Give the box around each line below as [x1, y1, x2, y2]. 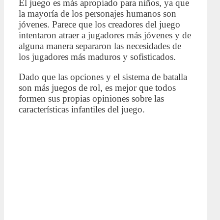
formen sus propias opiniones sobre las [19, 93, 164, 104]
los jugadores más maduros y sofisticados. [19, 52, 176, 62]
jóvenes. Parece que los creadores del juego [19, 19, 180, 30]
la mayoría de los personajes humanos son [19, 8, 176, 19]
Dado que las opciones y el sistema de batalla [19, 72, 187, 82]
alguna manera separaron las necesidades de [19, 41, 181, 52]
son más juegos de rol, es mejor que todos [19, 82, 176, 93]
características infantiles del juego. [19, 104, 145, 115]
